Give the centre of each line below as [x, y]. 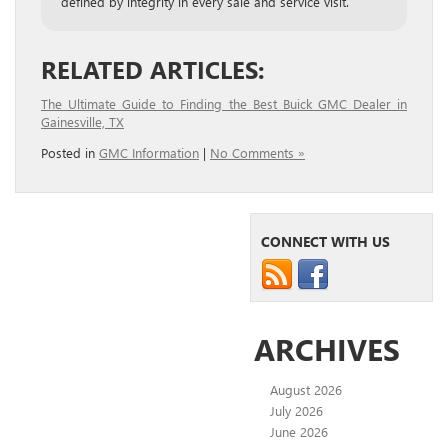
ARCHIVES [327, 349]
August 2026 [306, 390]
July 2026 [296, 411]
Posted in [70, 153]
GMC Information [149, 153]
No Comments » [257, 153]
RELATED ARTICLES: [153, 69]
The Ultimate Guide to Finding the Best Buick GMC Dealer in [224, 104]
